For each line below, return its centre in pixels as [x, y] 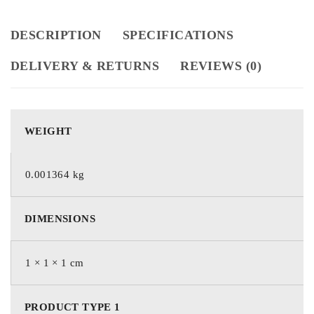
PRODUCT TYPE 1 [73, 307]
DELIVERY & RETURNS [85, 66]
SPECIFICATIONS [178, 35]
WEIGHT [48, 131]
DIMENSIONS [60, 218]
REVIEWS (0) [221, 66]
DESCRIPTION [56, 35]
